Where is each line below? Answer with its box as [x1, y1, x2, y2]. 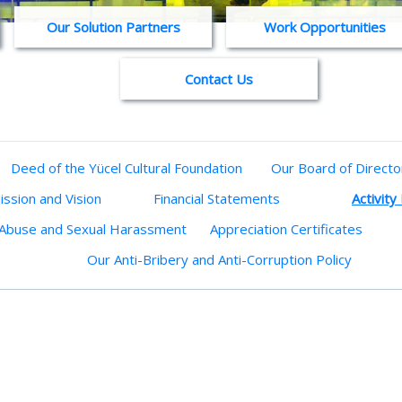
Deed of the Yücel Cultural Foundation [11, 159, 242, 177]
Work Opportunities [264, 18, 386, 36]
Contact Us [185, 70, 253, 88]
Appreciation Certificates [209, 220, 363, 238]
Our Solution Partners [46, 18, 180, 36]
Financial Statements [153, 189, 280, 207]
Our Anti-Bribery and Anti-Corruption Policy [86, 250, 352, 268]
